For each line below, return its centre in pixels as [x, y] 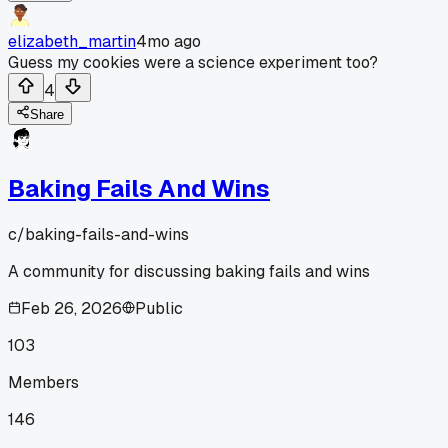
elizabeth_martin [72, 41]
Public [159, 308]
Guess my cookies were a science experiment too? [193, 62]
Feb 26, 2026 [71, 308]
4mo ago [168, 41]
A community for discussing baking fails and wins [189, 271]
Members [43, 382]
